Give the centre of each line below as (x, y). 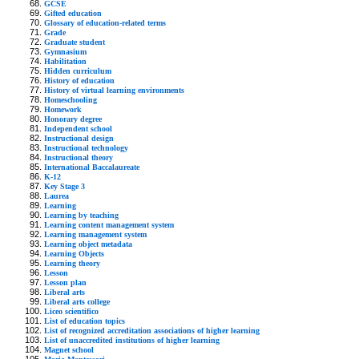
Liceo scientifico (71, 311)
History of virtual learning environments (114, 90)
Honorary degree (73, 119)
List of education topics (85, 321)
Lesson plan (65, 282)
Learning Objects (74, 253)
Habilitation (65, 61)
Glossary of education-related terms (105, 22)
